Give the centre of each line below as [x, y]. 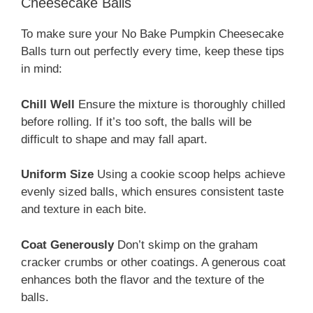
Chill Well [48, 104]
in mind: [42, 69]
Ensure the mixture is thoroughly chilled [180, 104]
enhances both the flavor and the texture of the [143, 279]
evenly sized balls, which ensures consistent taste [152, 192]
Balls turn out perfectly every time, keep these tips [153, 52]
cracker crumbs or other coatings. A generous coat [153, 262]
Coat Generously [67, 245]
